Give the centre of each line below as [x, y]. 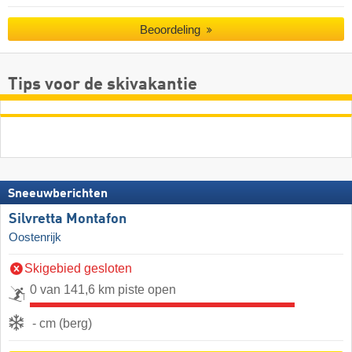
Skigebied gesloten [78, 269]
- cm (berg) [62, 324]
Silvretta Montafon [68, 220]
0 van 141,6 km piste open [103, 290]
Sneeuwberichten [58, 194]
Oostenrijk [35, 238]
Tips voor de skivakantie [103, 85]
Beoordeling [172, 29]
